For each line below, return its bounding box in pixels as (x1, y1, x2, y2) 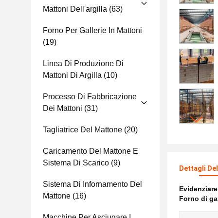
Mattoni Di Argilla (43, 71, 102, 79)
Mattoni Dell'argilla (43, 5, 107, 13)
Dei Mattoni (43, 104, 82, 112)
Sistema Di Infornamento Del (43, 180, 142, 188)
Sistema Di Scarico (43, 159, 109, 167)
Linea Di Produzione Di (43, 59, 124, 68)
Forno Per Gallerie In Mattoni (43, 26, 142, 35)
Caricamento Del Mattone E (43, 147, 138, 155)
